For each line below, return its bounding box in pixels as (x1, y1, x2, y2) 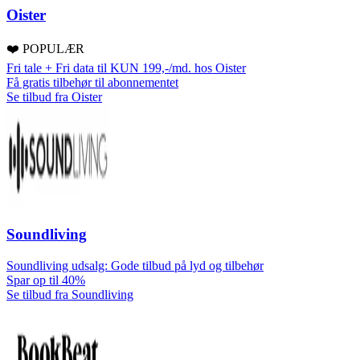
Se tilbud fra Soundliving (6, 287, 133, 301)
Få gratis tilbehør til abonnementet (6, 76, 178, 90)
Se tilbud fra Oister (6, 90, 102, 104)
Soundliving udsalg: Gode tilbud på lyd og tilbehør (6, 258, 264, 272)
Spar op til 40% (6, 272, 85, 287)
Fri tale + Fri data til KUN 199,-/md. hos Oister (6, 61, 246, 76)
